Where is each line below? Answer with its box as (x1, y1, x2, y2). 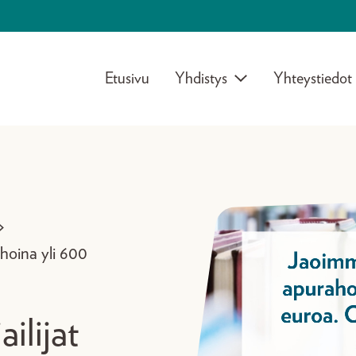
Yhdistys (175, 71, 227, 87)
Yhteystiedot (273, 71, 352, 87)
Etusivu (105, 71, 149, 87)
